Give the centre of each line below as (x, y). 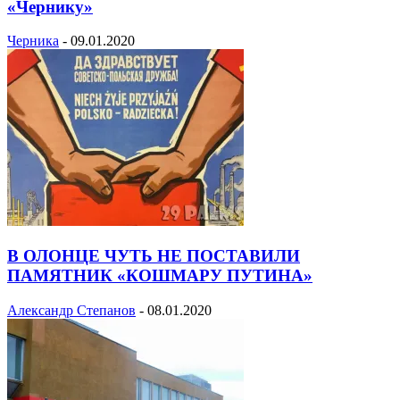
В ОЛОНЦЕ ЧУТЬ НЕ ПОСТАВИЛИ (154, 256)
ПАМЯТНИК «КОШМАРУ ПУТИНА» (160, 276)
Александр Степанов (71, 310)
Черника (33, 41)
